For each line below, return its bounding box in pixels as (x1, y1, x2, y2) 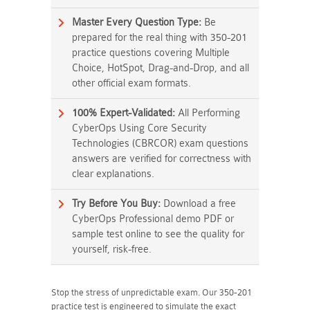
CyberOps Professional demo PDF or (72, 213, 234, 225)
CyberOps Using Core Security (72, 122, 207, 134)
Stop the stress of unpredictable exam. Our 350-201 (51, 287, 252, 298)
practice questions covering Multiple (72, 47, 230, 59)
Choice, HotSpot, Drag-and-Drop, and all (72, 62, 249, 74)
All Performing (175, 107, 240, 119)
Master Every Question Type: (72, 17, 201, 28)
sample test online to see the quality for (72, 228, 244, 240)
